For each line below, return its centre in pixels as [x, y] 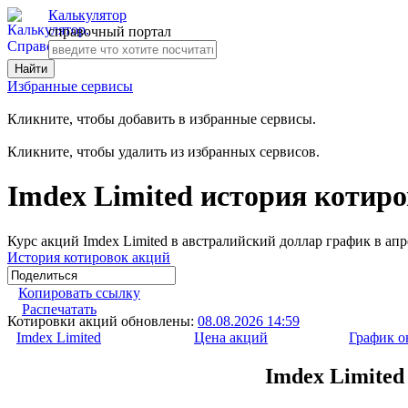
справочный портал [110, 31]
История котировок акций [89, 257]
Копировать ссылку [79, 292]
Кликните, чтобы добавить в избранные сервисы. [162, 119]
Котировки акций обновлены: [102, 321]
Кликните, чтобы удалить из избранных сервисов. [163, 152]
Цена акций [231, 337]
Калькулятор [87, 15]
